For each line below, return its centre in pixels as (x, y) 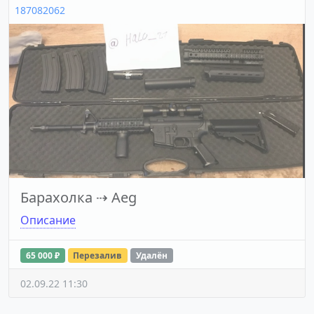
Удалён (151, 255)
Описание (48, 220)
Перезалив (98, 255)
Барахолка (56, 197)
